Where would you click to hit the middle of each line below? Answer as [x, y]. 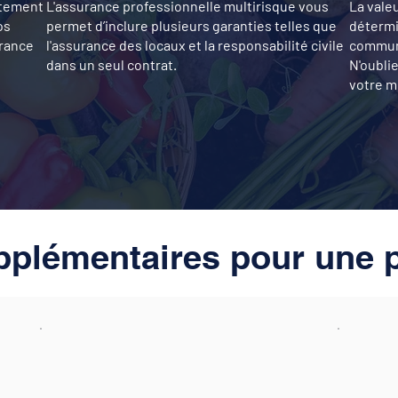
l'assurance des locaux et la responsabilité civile [195, 45]
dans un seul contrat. [111, 64]
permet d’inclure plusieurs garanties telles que [191, 25]
